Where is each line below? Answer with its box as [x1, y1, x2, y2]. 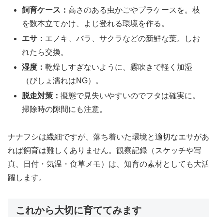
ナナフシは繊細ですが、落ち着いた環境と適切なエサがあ [8, 132, 209, 141]
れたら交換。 [22, 47, 69, 56]
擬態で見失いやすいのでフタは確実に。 [61, 92, 201, 100]
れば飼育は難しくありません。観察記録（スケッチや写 [8, 146, 201, 155]
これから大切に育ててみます [15, 204, 141, 216]
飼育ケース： [22, 5, 69, 14]
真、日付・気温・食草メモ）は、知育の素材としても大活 [8, 159, 209, 168]
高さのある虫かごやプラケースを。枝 [68, 5, 201, 14]
